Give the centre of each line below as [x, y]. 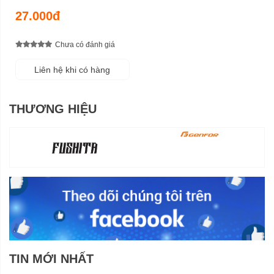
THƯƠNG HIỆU [53, 109]
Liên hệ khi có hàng [72, 69]
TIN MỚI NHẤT [51, 259]
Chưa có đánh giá [85, 45]
